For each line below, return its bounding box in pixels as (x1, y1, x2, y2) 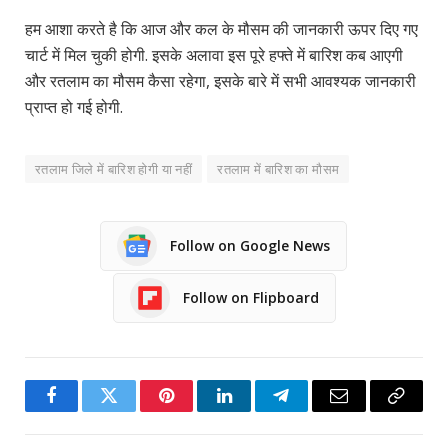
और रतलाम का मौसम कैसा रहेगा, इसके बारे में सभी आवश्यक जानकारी (25, 69, 416, 92)
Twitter (107, 401, 160, 420)
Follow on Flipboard (182, 288, 319, 308)
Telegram (279, 401, 348, 420)
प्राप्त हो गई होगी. (25, 95, 123, 118)
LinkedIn (222, 401, 289, 420)
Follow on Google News (169, 236, 330, 256)
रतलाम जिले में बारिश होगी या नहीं (35, 159, 193, 178)
